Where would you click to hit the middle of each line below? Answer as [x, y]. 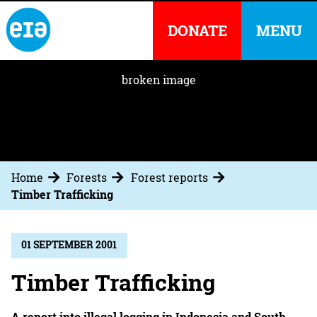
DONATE [197, 30]
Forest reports [169, 177]
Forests [87, 177]
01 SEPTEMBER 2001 [69, 245]
